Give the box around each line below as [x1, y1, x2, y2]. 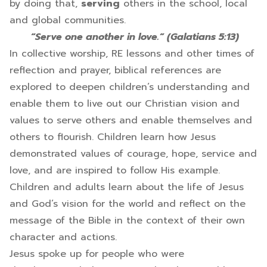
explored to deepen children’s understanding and [10, 80, 250, 94]
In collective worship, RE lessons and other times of [10, 46, 254, 61]
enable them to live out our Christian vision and [10, 97, 240, 111]
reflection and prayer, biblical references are [10, 63, 221, 77]
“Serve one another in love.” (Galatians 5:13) [27, 30, 240, 44]
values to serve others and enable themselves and [10, 113, 252, 128]
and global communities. [10, 13, 126, 27]
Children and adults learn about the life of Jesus [10, 180, 244, 194]
